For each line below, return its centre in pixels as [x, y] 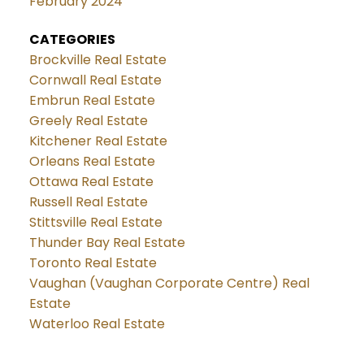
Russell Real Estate [88, 202]
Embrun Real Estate [92, 101]
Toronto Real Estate [93, 263]
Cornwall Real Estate [95, 80]
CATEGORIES [72, 40]
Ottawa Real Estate [91, 182]
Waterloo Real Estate [97, 324]
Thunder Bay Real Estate [107, 243]
